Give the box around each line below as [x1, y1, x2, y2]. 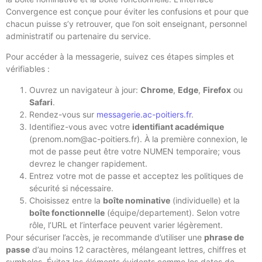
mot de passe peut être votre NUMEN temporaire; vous [29, 146, 240, 156]
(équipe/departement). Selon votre [105, 207, 240, 218]
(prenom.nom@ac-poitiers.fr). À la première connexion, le [29, 133, 247, 144]
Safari [29, 96, 53, 107]
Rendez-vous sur [29, 109, 96, 119]
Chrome [140, 84, 173, 95]
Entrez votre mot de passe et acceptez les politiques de [29, 170, 243, 181]
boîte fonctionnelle [29, 207, 105, 218]
